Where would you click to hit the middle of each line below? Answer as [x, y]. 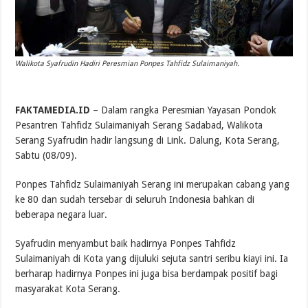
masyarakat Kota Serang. [68, 288]
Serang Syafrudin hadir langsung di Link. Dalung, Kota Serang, [148, 140]
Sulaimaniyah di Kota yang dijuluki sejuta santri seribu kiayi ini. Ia [152, 258]
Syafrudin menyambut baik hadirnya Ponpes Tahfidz [126, 243]
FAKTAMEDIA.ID [53, 110]
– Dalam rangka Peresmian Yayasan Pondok [184, 110]
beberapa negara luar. [62, 214]
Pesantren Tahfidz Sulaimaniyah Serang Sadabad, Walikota [139, 125]
